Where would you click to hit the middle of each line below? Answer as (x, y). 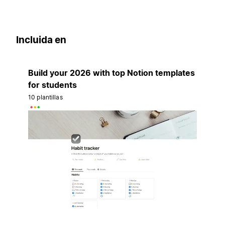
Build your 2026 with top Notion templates (111, 73)
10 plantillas (45, 97)
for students (52, 85)
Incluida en (41, 40)
